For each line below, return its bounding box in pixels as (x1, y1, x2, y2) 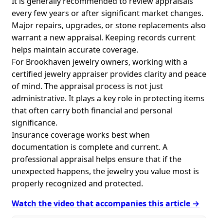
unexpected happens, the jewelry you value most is (12, 166, 199, 177)
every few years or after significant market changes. (12, 8, 203, 19)
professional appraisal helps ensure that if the (12, 154, 182, 165)
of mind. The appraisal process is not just (12, 81, 163, 92)
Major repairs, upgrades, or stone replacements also (12, 20, 206, 31)
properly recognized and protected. (12, 178, 143, 189)
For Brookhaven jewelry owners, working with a (12, 56, 187, 68)
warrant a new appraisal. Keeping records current (12, 32, 196, 43)
